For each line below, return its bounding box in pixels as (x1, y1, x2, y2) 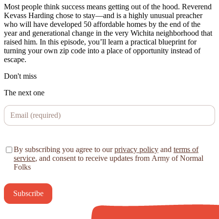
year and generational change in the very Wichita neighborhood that (4, 28, 212, 37)
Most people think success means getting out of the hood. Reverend (4, 2, 212, 11)
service (14, 153, 35, 162)
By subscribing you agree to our (14, 145, 114, 153)
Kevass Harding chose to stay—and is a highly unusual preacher (4, 11, 202, 20)
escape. (4, 55, 26, 64)
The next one (4, 88, 44, 97)
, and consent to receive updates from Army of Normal (35, 153, 203, 162)
